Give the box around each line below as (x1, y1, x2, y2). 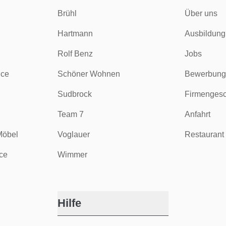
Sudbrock (58, 90, 92, 99)
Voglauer (58, 130, 90, 139)
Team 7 (58, 110, 84, 119)
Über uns (184, 9, 217, 18)
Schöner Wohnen (58, 70, 121, 79)
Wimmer (58, 150, 88, 159)
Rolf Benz (58, 49, 93, 59)
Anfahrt (184, 110, 210, 119)
